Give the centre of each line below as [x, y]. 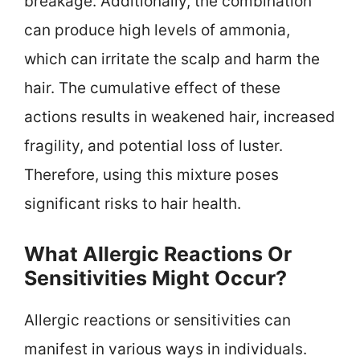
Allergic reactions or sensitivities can [157, 320]
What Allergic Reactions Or [158, 254]
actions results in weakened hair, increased [180, 117]
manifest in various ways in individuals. [166, 349]
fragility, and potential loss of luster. [153, 146]
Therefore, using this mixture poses [151, 175]
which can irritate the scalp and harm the [172, 59]
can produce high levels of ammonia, [157, 31]
